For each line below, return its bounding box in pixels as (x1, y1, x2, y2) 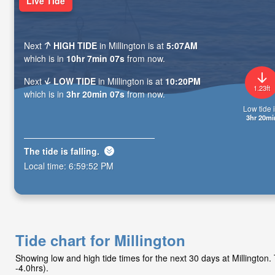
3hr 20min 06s (66, 88, 125, 101)
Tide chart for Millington (15, 230, 185, 250)
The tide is (24, 144, 71, 157)
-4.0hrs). (15, 261, 48, 274)
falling (71, 144, 97, 157)
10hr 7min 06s (66, 52, 125, 65)
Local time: (24, 159, 69, 172)
